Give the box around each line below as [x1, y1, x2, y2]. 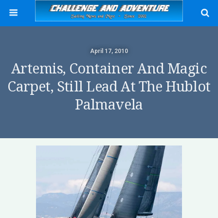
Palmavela [75, 96, 143, 113]
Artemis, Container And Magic [11, 60, 207, 77]
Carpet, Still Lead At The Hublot [7, 78, 211, 95]
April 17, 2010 [90, 48, 128, 54]
